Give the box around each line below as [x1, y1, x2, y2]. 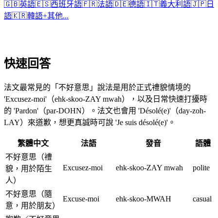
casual [193, 194, 212, 203]
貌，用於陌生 [5, 164, 52, 173]
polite [193, 163, 210, 172]
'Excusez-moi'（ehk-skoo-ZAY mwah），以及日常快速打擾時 [4, 94, 207, 103]
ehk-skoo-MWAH [116, 194, 171, 203]
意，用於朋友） [5, 201, 60, 210]
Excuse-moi [63, 194, 99, 203]
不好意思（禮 [5, 152, 52, 161]
